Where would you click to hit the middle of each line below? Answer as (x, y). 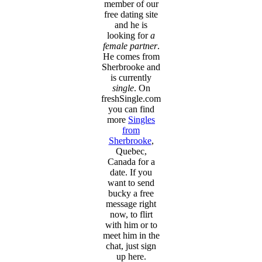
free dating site (131, 15)
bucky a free (131, 194)
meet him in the (131, 236)
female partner (130, 46)
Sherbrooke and (131, 67)
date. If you (131, 173)
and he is (131, 25)
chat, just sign (131, 246)
